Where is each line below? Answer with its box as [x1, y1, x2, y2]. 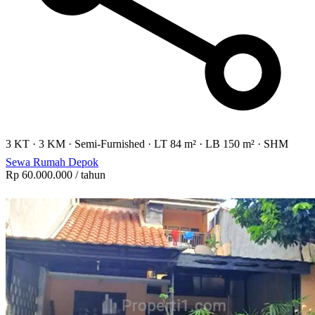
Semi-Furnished [75, 137, 145, 150]
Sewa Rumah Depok [6, 155, 98, 168]
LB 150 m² [205, 137, 255, 150]
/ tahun [72, 168, 105, 181]
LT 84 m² [154, 137, 196, 150]
